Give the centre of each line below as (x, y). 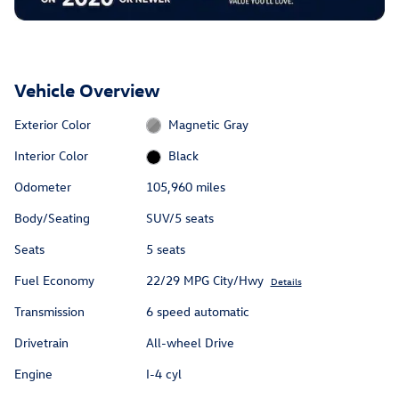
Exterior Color (53, 124)
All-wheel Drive (190, 343)
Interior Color (51, 155)
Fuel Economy (54, 281)
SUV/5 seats (179, 218)
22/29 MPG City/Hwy (204, 281)
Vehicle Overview (87, 89)
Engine (33, 374)
